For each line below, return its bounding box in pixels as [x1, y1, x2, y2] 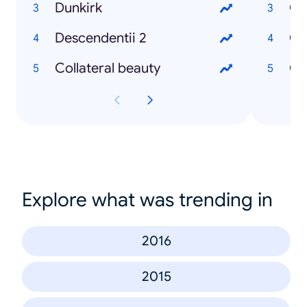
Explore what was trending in [22, 187, 273, 212]
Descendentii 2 [55, 29, 147, 47]
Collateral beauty [55, 59, 160, 77]
